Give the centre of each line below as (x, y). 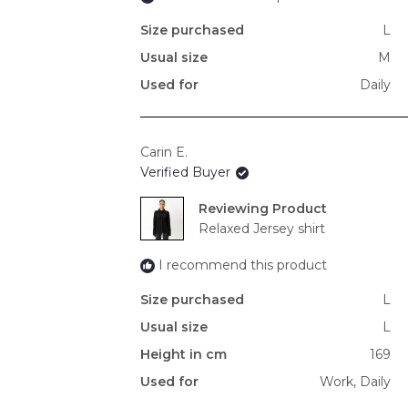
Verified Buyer (187, 173)
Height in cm (184, 355)
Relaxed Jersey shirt (262, 229)
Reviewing (235, 209)
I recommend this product (243, 265)
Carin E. (164, 153)
